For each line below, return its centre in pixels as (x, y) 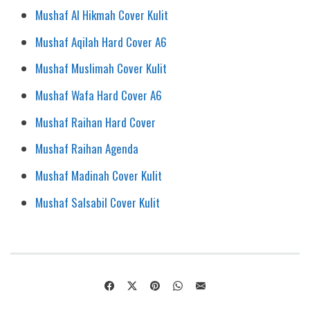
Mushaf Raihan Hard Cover (96, 122)
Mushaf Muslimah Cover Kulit (101, 69)
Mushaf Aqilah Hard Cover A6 (101, 42)
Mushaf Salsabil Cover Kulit (98, 202)
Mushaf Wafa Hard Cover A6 (99, 95)
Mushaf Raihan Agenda (87, 149)
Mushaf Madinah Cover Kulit (99, 176)
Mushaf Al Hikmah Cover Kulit (102, 15)
